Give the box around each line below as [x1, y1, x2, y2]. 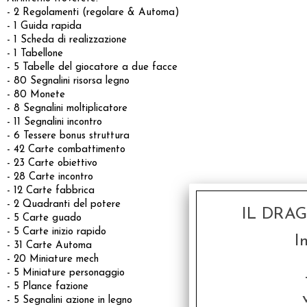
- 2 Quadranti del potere [7, 199, 121, 210]
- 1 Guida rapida [7, 21, 82, 32]
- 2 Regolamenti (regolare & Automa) [7, 7, 180, 18]
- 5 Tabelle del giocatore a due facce [7, 62, 177, 73]
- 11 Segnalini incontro [7, 116, 102, 127]
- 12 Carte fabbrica [7, 185, 95, 196]
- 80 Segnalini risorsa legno [7, 75, 130, 86]
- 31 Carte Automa [7, 240, 92, 251]
